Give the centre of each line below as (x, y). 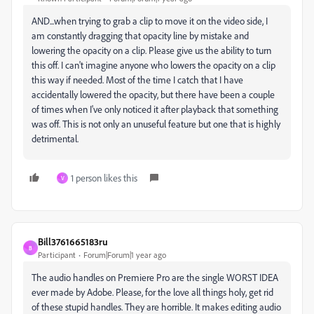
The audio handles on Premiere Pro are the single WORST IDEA (155, 277)
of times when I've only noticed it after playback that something (155, 109)
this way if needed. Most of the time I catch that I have (137, 80)
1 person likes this (104, 178)
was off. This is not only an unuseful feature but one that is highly (156, 124)
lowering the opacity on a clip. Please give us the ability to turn (151, 50)
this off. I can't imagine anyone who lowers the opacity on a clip (153, 65)
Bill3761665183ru (73, 241)
